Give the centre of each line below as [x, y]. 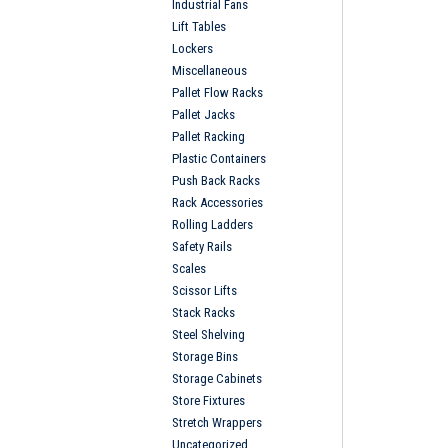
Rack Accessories [217, 202]
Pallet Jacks [203, 114]
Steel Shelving [208, 334]
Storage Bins [205, 356]
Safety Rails [202, 246]
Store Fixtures [208, 400]
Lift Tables [199, 26]
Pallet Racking [208, 136]
